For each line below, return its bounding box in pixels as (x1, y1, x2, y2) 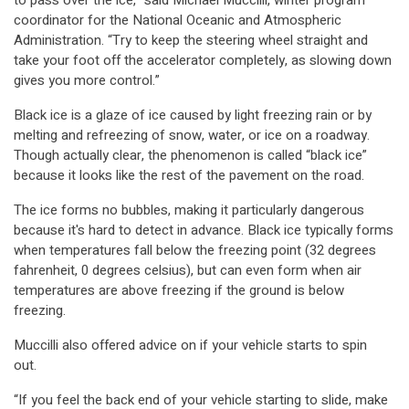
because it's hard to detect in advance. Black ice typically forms (14, 220, 393, 241)
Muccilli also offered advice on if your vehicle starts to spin (14, 335, 367, 356)
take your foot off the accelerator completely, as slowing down (14, 50, 392, 71)
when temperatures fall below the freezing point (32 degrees (14, 240, 376, 261)
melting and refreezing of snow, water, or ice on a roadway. (14, 125, 370, 146)
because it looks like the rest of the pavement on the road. (14, 165, 364, 186)
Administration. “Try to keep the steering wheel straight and (14, 30, 368, 51)
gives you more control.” (14, 70, 160, 91)
